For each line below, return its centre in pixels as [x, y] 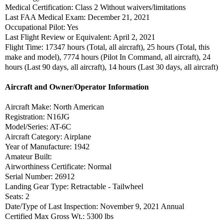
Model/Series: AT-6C [38, 126]
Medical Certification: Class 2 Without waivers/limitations [95, 7]
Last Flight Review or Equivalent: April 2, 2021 [80, 37]
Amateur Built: [28, 156]
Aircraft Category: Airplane [48, 136]
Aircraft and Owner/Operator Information [77, 87]
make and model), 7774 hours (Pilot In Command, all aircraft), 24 [108, 57]
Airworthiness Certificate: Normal [58, 166]
